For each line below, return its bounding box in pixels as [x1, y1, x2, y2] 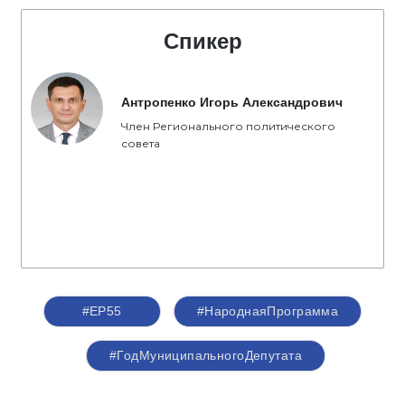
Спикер [163, 29, 242, 54]
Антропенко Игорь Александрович [121, 95, 343, 110]
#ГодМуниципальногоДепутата [109, 348, 302, 363]
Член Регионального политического [121, 119, 335, 134]
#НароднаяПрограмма [196, 304, 339, 319]
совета [121, 137, 160, 151]
